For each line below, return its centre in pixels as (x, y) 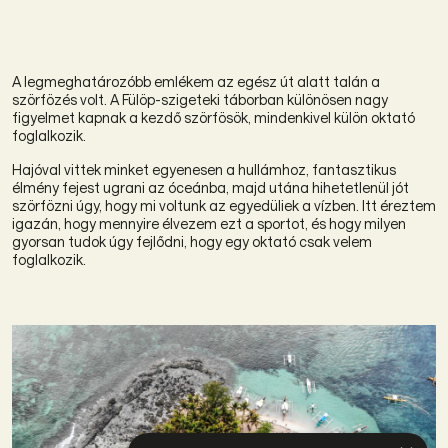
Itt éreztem (399, 205)
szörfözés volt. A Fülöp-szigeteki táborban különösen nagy (200, 99)
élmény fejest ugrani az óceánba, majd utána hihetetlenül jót (210, 187)
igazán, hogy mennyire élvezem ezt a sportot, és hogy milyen (209, 223)
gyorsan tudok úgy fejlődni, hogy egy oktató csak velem (192, 241)
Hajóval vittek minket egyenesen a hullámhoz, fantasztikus (204, 169)
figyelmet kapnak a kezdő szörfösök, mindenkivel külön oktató (213, 117)
